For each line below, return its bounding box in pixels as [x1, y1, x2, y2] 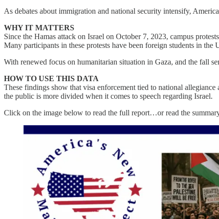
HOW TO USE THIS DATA [4, 74, 99, 83]
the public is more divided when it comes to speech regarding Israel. [4, 91, 213, 100]
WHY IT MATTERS [4, 23, 74, 32]
